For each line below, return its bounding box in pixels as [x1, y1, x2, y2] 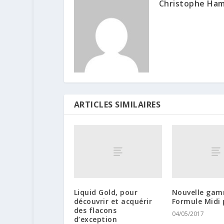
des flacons [73, 205, 117, 215]
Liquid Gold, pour [73, 187, 138, 197]
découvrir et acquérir [73, 196, 152, 206]
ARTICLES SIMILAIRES [73, 99, 161, 110]
